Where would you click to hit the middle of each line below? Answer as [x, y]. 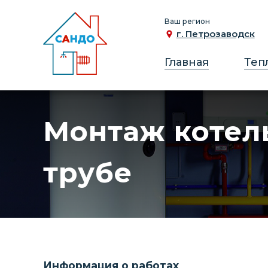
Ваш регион [187, 21]
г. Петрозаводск [215, 33]
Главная [186, 62]
